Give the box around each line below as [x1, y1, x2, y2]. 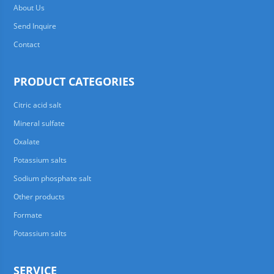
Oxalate [13, 136, 40, 147]
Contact [13, 39, 40, 50]
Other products [13, 191, 65, 202]
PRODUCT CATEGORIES [13, 74, 135, 89]
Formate [13, 210, 42, 220]
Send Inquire [13, 21, 56, 31]
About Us [13, 2, 45, 13]
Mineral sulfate [13, 118, 65, 128]
